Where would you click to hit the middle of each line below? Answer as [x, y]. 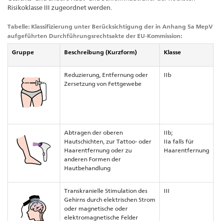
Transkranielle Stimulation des [106, 191]
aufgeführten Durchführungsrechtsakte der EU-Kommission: [95, 36]
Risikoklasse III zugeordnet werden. [60, 7]
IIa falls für [179, 142]
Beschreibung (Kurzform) [100, 52]
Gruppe [23, 52]
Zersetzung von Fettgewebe [103, 84]
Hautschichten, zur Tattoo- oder [108, 142]
